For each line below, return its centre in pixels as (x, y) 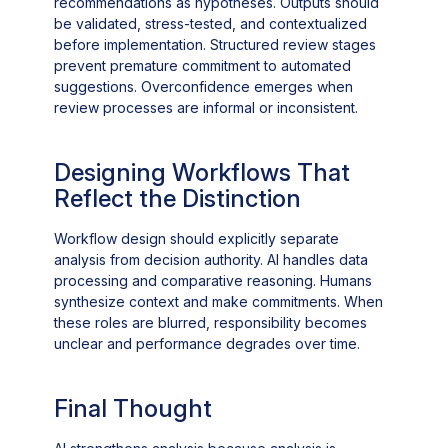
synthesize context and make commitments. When (219, 302)
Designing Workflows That (202, 173)
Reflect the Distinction (178, 199)
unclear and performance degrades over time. (207, 344)
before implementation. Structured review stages (215, 45)
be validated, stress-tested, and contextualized (211, 24)
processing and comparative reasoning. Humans (213, 281)
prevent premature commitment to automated (203, 66)
